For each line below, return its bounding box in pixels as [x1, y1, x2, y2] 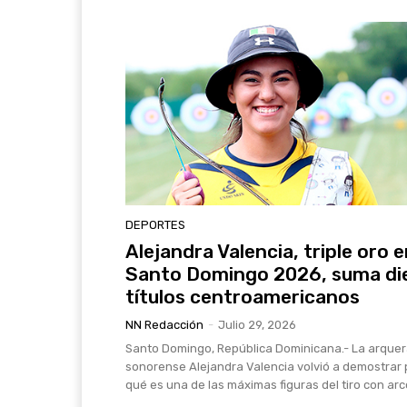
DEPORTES [125, 218, 185, 232]
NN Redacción [125, 318, 203, 332]
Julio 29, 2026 [218, 318, 296, 332]
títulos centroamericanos [125, 285, 360, 308]
